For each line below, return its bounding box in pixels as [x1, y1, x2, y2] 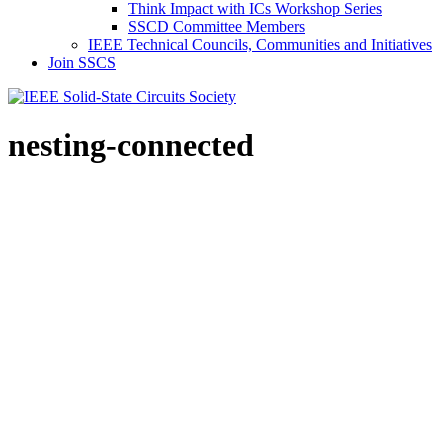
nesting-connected [8, 127, 254, 164]
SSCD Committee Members [128, 18, 305, 35]
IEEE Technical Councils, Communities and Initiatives [88, 36, 432, 53]
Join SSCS [48, 54, 116, 71]
